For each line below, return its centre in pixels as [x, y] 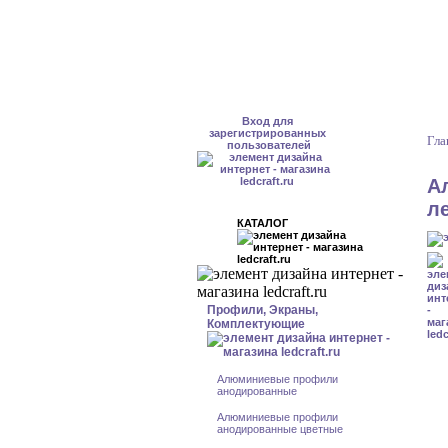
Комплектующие [256, 324]
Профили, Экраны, [262, 310]
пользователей [267, 145]
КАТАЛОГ [273, 223]
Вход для [267, 121]
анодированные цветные [280, 429]
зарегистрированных [267, 133]
